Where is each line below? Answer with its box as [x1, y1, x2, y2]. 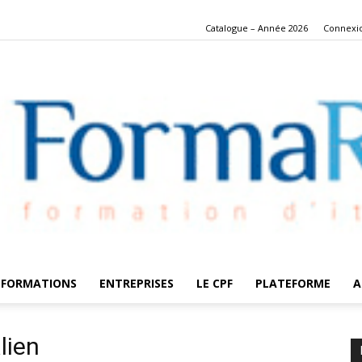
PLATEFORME [255, 275, 330, 291]
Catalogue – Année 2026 [205, 22, 308, 34]
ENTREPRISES [99, 275, 174, 291]
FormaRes [180, 308, 232, 322]
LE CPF [196, 275, 233, 291]
